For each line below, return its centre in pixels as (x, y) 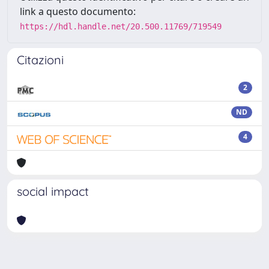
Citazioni (40, 59)
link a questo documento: (78, 11)
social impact (53, 191)
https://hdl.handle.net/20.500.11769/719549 (121, 26)
